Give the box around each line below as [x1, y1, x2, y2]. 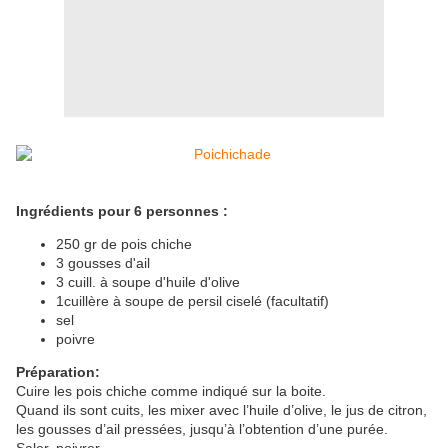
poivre [56, 331, 95, 348]
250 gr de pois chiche [56, 236, 192, 253]
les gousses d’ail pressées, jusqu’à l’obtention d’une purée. [16, 421, 388, 438]
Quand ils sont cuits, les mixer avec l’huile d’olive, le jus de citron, [16, 402, 427, 419]
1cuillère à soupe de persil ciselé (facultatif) [56, 293, 329, 310]
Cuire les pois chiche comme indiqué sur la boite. [16, 383, 326, 400]
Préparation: [16, 364, 100, 381]
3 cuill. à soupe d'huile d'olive [56, 274, 240, 291]
